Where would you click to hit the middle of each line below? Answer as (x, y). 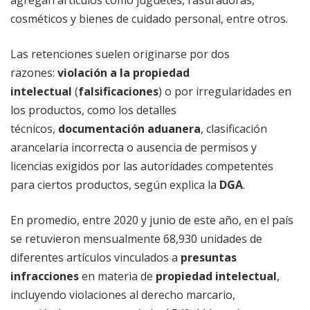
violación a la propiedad (124, 73)
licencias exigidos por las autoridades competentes (142, 166)
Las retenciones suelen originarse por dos (120, 54)
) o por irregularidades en (225, 92)
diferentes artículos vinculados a (95, 258)
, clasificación (234, 129)
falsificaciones (118, 92)
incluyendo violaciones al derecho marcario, (123, 295)
